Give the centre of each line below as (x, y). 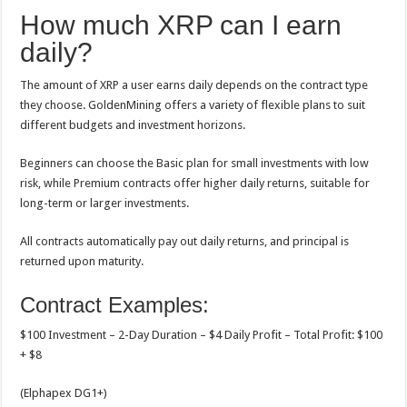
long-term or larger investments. (105, 203)
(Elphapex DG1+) (64, 393)
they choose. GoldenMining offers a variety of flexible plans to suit (193, 105)
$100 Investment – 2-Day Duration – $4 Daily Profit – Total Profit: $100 (202, 335)
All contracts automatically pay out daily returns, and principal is (185, 241)
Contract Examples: (115, 305)
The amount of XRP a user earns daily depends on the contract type (194, 85)
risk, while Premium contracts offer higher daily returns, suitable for (195, 183)
